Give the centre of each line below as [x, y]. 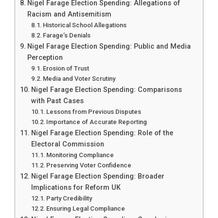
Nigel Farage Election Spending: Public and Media [109, 46]
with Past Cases [57, 101]
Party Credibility [69, 198]
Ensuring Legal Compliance [86, 208]
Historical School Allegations [85, 25]
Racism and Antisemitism [69, 14]
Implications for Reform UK [76, 187]
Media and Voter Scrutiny [79, 78]
